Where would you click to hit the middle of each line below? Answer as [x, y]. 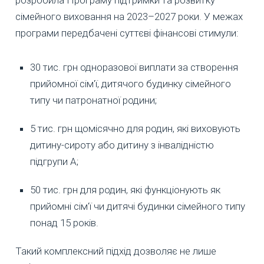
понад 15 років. [64, 222]
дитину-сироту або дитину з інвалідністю [122, 145]
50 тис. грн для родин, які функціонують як [125, 189]
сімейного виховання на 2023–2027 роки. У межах [129, 16]
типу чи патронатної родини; [93, 100]
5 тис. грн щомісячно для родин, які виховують [135, 128]
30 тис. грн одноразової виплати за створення [134, 67]
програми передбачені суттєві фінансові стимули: [127, 33]
